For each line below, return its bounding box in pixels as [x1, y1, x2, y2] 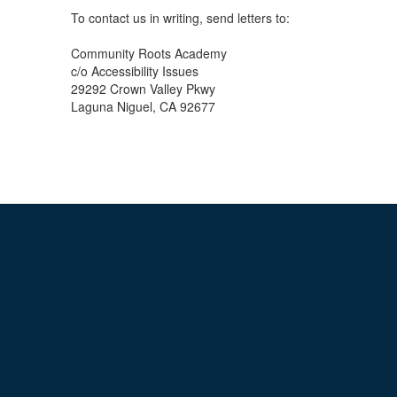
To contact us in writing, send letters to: [71, 9, 290, 27]
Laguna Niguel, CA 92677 [71, 97, 215, 115]
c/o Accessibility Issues [71, 62, 198, 80]
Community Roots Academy [71, 44, 227, 62]
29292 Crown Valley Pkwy [71, 80, 215, 97]
